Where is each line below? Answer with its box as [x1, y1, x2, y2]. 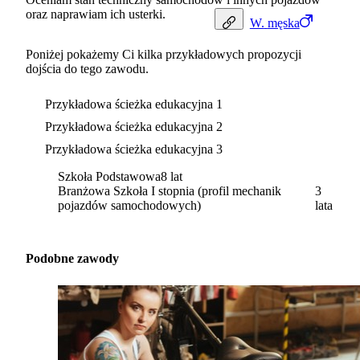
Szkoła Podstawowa [58, 170, 161, 184]
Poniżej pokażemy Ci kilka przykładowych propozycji [26, 47, 301, 62]
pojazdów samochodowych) [58, 198, 201, 213]
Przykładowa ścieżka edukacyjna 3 [45, 142, 223, 157]
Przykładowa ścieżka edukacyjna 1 [45, 97, 223, 112]
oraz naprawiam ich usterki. [26, 7, 166, 22]
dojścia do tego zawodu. [26, 62, 149, 76]
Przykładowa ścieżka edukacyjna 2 [45, 120, 223, 134]
